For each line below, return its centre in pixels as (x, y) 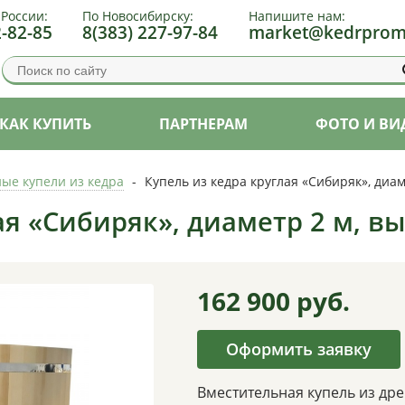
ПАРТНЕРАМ (203, 123)
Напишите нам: (297, 16)
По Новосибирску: (138, 16)
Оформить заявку (298, 348)
